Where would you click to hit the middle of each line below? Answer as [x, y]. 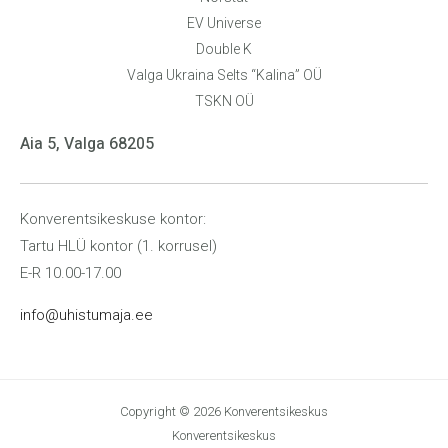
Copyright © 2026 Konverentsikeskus [224, 412]
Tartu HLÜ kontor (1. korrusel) [118, 246]
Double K [224, 48]
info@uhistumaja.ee [86, 315]
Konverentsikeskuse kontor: [113, 219]
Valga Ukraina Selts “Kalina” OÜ [224, 74]
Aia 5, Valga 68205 [87, 143]
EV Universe [224, 22]
